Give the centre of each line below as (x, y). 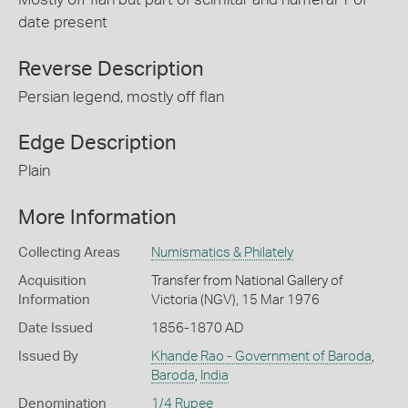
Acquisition (52, 280)
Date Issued (56, 328)
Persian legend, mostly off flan (121, 97)
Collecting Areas (69, 252)
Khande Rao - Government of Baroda (261, 356)
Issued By (48, 356)
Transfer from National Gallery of (247, 280)
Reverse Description (111, 69)
